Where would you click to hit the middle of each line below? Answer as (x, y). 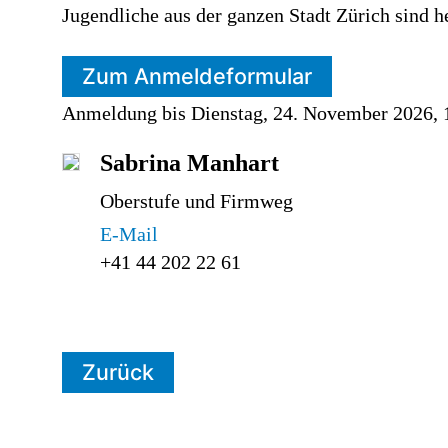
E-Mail (129, 234)
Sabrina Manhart (189, 163)
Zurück (118, 372)
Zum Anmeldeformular (197, 76)
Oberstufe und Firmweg (196, 201)
